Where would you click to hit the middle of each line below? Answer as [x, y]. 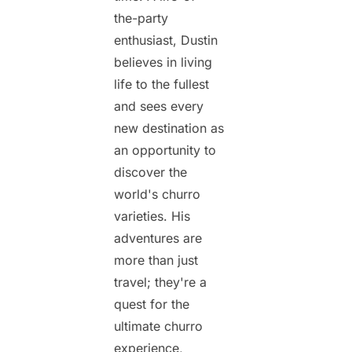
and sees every [159, 106]
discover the [150, 172]
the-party [141, 18]
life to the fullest [161, 84]
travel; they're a [160, 282]
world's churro [157, 194]
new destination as [169, 128]
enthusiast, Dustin [166, 40]
